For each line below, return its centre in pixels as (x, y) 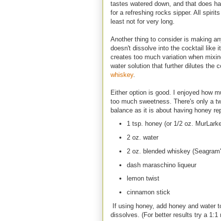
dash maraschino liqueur (161, 165)
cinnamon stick (148, 192)
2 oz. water (142, 138)
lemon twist (143, 179)
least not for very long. (143, 21)
